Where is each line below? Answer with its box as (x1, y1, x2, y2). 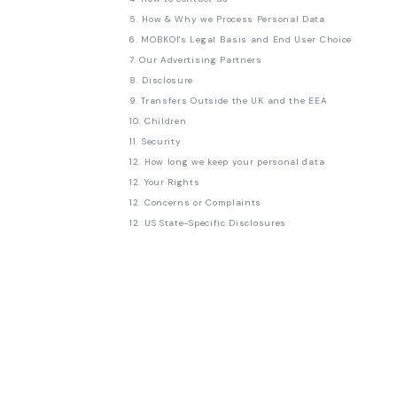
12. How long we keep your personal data (129, 156, 325, 168)
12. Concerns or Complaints (129, 197, 262, 209)
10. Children (129, 115, 187, 128)
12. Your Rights (129, 176, 200, 189)
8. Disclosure (129, 74, 194, 87)
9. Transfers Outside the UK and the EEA (129, 95, 328, 107)
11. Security (129, 136, 182, 148)
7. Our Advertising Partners (129, 54, 262, 66)
